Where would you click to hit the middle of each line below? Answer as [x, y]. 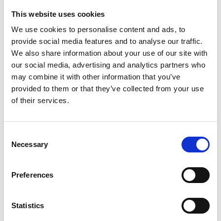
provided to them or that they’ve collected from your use [108, 89]
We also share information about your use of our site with [110, 53]
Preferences [33, 175]
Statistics [28, 205]
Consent [17, 134]
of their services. [40, 100]
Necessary [30, 144]
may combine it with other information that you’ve [96, 77]
